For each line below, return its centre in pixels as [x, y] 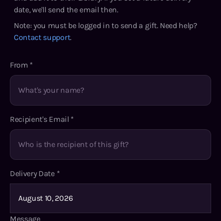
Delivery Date [33, 173]
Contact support [42, 37]
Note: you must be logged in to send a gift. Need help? [106, 25]
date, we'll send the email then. [66, 9]
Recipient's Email [40, 119]
